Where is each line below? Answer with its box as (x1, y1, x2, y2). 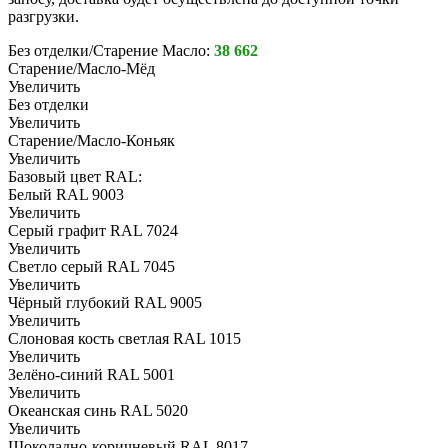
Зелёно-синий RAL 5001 (8, 366, 175, 384)
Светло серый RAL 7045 (8, 258, 175, 276)
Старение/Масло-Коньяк (8, 132, 175, 150)
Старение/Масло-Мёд (8, 60, 155, 78)
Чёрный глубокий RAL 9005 (8, 294, 202, 312)
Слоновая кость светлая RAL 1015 (8, 330, 241, 348)
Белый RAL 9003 (8, 186, 124, 204)
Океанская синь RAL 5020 (8, 402, 188, 420)
